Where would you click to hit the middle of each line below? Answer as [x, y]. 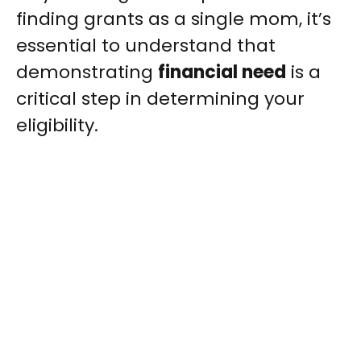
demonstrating [87, 73]
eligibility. [57, 126]
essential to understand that [146, 46]
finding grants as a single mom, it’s [174, 19]
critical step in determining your [160, 99]
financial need [222, 73]
